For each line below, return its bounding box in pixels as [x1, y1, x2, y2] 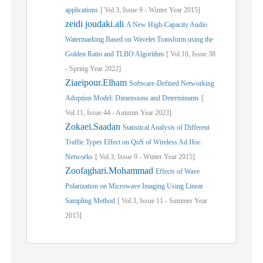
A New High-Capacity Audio [126, 21, 207, 29]
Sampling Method [65, 197, 115, 205]
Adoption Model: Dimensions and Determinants [65, 94, 199, 102]
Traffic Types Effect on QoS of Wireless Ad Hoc [65, 138, 201, 146]
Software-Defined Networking [129, 79, 214, 87]
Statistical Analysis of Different [123, 123, 210, 131]
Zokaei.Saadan [65, 122, 123, 131]
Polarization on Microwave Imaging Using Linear [65, 182, 203, 190]
